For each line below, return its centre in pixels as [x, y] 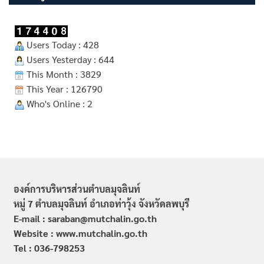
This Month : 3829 [63, 74]
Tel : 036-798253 [49, 247]
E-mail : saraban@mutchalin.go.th [85, 218]
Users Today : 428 [62, 44]
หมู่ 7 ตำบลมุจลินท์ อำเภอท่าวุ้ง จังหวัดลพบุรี [101, 203]
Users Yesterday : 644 [69, 59]
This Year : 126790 [63, 88]
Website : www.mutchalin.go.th [80, 233]
